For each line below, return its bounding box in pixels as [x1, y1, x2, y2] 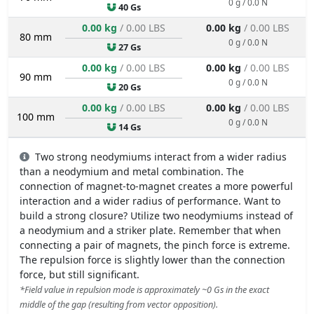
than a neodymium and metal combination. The [20, 164, 244, 178]
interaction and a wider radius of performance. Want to [20, 193, 280, 207]
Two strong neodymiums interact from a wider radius [32, 149, 287, 163]
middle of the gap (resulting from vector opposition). [20, 298, 218, 310]
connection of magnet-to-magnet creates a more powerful [20, 179, 293, 193]
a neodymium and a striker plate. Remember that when [20, 223, 281, 237]
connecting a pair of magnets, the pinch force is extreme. [20, 238, 290, 252]
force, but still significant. [20, 267, 139, 281]
